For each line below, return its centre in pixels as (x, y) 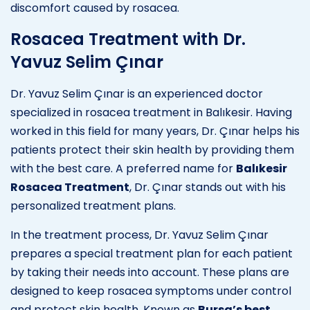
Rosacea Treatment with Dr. (128, 39)
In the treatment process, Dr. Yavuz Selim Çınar (139, 235)
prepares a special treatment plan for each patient (152, 253)
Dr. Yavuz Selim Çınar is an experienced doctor (137, 93)
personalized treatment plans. (93, 206)
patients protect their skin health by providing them (152, 149)
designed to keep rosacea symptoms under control (151, 291)
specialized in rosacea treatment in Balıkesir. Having (151, 112)
